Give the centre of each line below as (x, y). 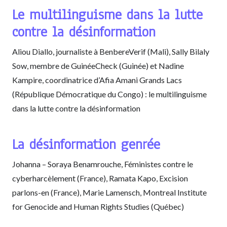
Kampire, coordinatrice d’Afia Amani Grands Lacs (97, 80)
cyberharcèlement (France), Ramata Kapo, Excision (100, 178)
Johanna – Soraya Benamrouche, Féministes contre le (103, 164)
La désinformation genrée (86, 144)
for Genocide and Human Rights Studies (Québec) (98, 206)
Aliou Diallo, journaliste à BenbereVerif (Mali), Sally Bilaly (111, 51)
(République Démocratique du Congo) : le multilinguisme (109, 94)
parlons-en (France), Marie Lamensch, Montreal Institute (109, 192)
